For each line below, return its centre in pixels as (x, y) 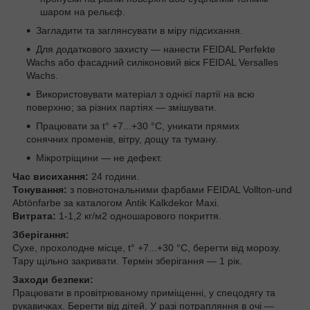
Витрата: (34, 216)
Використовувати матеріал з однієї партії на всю (145, 94)
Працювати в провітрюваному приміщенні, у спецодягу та (144, 292)
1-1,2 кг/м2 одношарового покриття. (139, 216)
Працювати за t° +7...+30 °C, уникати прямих (138, 126)
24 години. (114, 176)
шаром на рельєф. (83, 11)
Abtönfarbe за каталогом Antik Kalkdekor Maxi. (116, 202)
